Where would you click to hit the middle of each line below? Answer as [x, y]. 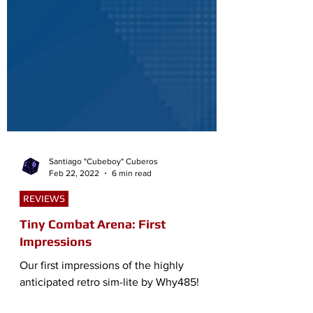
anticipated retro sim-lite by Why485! [109, 303]
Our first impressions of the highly [102, 286]
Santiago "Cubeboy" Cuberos [103, 182]
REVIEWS [44, 219]
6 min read [132, 194]
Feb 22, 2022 [74, 194]
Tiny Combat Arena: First [93, 245]
